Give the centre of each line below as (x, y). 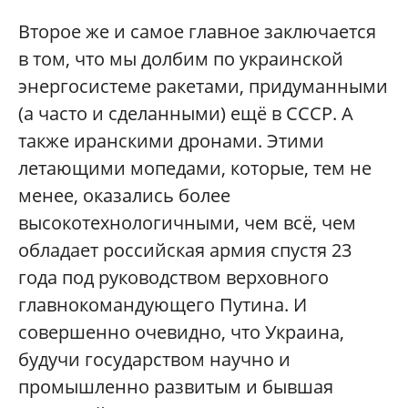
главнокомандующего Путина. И (163, 305)
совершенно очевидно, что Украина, (181, 332)
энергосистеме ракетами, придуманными (203, 86)
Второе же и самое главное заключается (197, 31)
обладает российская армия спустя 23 (185, 250)
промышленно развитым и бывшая (176, 387)
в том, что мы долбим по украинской (181, 59)
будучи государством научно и (154, 359)
